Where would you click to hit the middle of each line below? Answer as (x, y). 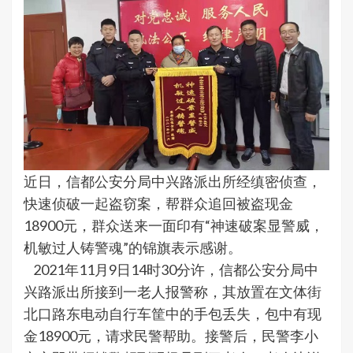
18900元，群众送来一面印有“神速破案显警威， (174, 226)
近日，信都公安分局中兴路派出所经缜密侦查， (173, 182)
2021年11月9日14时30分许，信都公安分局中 (171, 270)
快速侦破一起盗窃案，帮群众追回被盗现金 (158, 204)
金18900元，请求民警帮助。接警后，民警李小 (171, 336)
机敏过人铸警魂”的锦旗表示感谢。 (133, 248)
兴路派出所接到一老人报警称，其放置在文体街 (173, 292)
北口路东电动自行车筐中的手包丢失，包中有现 (173, 314)
